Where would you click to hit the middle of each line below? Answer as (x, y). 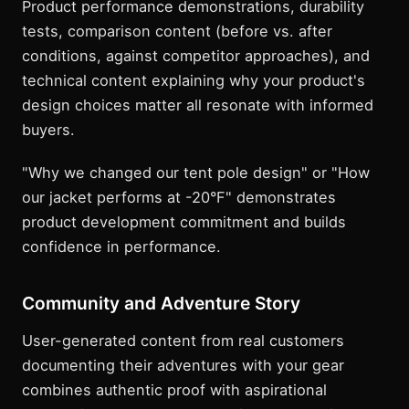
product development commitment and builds (184, 222)
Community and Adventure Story (161, 304)
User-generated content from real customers (183, 341)
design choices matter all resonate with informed (198, 105)
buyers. (48, 130)
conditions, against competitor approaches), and (196, 56)
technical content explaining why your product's (194, 81)
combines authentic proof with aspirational (174, 390)
